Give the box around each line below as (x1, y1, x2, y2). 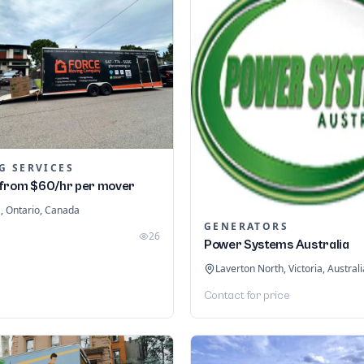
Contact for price (204, 289, 290, 303)
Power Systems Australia (204, 237, 349, 253)
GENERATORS (204, 219, 288, 234)
